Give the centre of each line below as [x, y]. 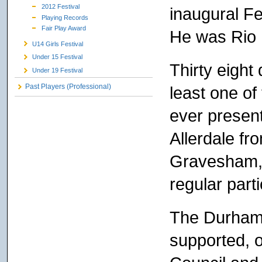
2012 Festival [61, 7]
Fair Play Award [64, 28]
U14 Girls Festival [58, 44]
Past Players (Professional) [68, 87]
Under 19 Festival [58, 70]
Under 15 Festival [58, 57]
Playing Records [65, 17]
